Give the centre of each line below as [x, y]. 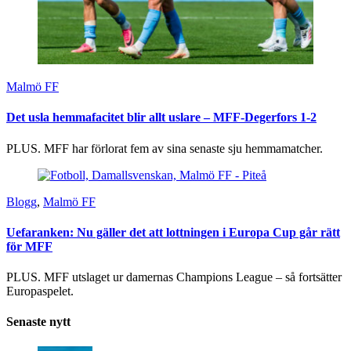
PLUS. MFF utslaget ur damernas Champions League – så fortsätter [174, 277]
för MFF [29, 246]
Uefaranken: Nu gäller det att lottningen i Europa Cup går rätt [173, 232]
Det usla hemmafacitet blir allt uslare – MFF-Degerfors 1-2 [161, 118]
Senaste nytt [38, 322]
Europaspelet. [40, 291]
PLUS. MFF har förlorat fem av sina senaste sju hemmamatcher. [165, 148]
